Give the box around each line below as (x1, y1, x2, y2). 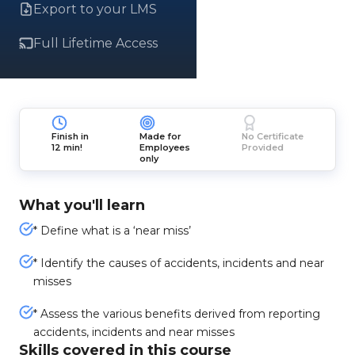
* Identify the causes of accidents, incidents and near (33, 256, 324, 270)
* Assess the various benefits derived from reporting (33, 307, 320, 321)
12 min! (52, 142, 83, 153)
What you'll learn (19, 197, 145, 214)
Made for (139, 131, 182, 142)
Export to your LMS (33, 2, 157, 17)
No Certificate (241, 131, 303, 142)
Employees (139, 142, 191, 153)
